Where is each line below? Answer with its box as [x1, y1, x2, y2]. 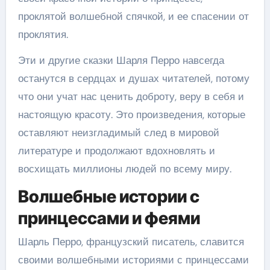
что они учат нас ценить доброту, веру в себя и [17, 89, 244, 103]
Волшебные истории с [17, 186, 199, 207]
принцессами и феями [17, 207, 200, 228]
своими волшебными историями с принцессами [17, 253, 249, 266]
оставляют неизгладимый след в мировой [17, 125, 219, 139]
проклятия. [17, 27, 68, 41]
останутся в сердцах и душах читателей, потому [17, 71, 250, 85]
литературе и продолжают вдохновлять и [17, 143, 215, 157]
